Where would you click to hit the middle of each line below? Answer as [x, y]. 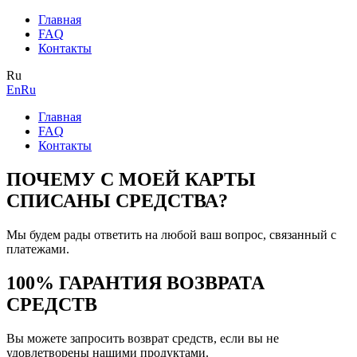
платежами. [38, 249]
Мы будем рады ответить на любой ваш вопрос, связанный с [171, 234]
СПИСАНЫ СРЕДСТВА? [117, 200]
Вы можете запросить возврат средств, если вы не [143, 338]
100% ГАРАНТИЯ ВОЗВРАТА [135, 282]
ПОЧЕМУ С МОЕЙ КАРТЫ [131, 179]
